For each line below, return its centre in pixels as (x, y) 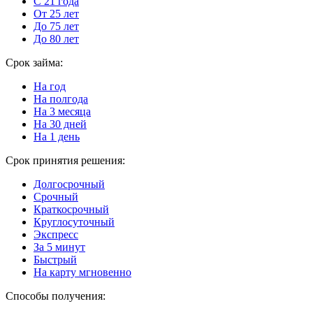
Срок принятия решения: (65, 160)
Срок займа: (34, 62)
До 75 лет (56, 26)
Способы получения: (56, 296)
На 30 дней (60, 124)
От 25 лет (56, 13)
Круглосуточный (74, 221)
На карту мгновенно (82, 272)
